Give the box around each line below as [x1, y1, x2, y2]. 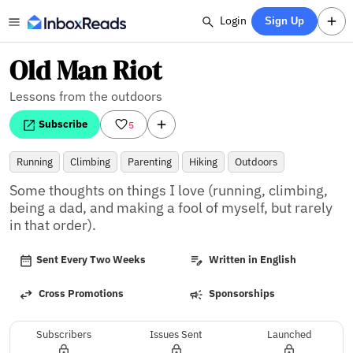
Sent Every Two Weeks [36, 253, 146, 267]
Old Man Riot [9, 52, 162, 88]
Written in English [206, 253, 296, 267]
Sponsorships [206, 287, 275, 301]
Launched [266, 327, 312, 341]
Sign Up [265, 15, 305, 27]
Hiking [189, 155, 217, 169]
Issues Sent [150, 327, 203, 341]
